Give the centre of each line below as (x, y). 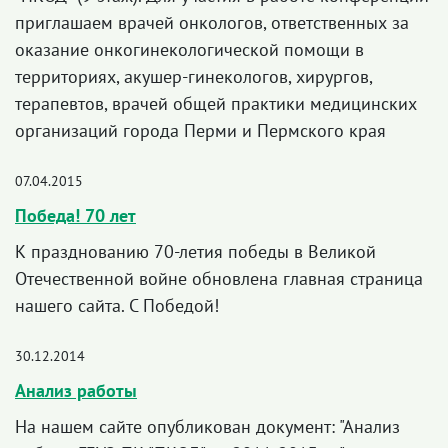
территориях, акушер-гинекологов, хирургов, (193, 76)
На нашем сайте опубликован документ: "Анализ (207, 426)
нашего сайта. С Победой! (117, 305)
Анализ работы (76, 390)
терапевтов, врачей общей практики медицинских (216, 103)
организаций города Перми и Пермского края (200, 130)
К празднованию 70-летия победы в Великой (195, 251)
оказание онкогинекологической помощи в (189, 49)
